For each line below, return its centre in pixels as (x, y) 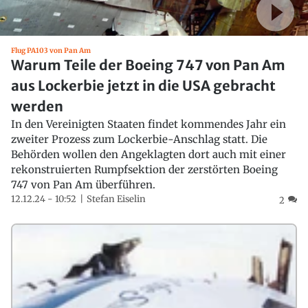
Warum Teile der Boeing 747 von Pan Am (148, 65)
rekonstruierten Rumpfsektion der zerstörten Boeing (144, 170)
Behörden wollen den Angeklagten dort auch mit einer (148, 155)
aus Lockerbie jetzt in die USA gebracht (143, 86)
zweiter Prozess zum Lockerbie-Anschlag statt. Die (139, 140)
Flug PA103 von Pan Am (51, 51)
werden (37, 107)
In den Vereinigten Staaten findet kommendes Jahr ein (148, 124)
